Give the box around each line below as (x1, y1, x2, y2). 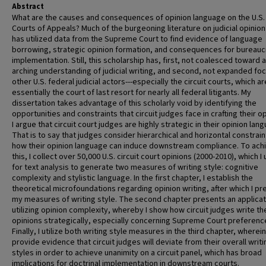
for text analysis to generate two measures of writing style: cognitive (12, 161, 258, 173)
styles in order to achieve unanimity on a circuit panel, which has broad (12, 247, 262, 259)
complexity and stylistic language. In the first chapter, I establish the (12, 172, 253, 184)
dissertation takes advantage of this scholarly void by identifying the (12, 97, 256, 109)
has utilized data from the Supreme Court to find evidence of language (12, 33, 262, 45)
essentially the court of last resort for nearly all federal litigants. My (12, 87, 251, 99)
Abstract (12, 1, 44, 12)
